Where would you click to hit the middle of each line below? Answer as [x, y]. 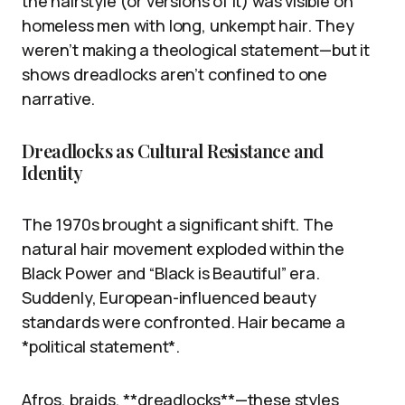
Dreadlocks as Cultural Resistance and [173, 151]
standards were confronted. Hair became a [184, 322]
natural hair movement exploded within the [183, 249]
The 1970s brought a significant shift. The [178, 225]
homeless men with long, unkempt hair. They [188, 26]
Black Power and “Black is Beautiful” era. [171, 273]
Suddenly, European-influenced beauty [169, 298]
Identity [52, 173]
